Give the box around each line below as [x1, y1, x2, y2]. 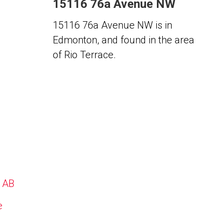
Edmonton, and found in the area [52, 34, 194, 46]
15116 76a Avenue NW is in [52, 19, 172, 31]
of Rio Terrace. [52, 49, 116, 61]
